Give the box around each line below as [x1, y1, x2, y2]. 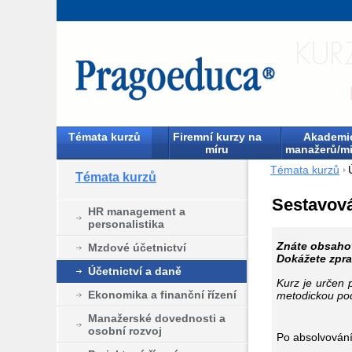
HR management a [88, 204, 185, 218]
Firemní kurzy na [172, 130, 262, 143]
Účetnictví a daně [88, 264, 181, 277]
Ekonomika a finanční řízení [88, 288, 236, 301]
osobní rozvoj [88, 324, 162, 337]
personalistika [88, 217, 164, 230]
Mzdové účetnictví [88, 240, 186, 254]
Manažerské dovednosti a [88, 311, 225, 324]
